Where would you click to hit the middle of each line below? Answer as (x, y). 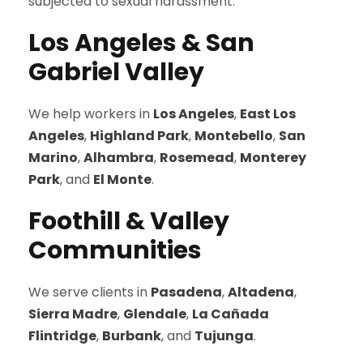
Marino (53, 158)
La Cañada (231, 314)
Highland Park (139, 136)
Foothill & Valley (129, 221)
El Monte (122, 179)
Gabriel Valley (116, 72)
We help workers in (91, 114)
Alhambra (119, 158)
